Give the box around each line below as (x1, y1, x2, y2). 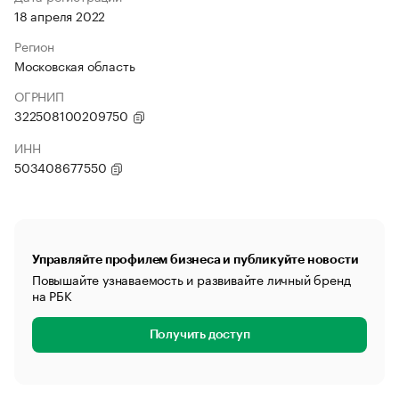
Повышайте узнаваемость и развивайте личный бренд (32, 269, 351, 289)
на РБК (32, 285, 72, 305)
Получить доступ (149, 329, 250, 341)
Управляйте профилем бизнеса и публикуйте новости (32, 253, 359, 265)
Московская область (14, 55, 135, 75)
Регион (14, 36, 54, 55)
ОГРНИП (14, 85, 64, 105)
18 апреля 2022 (14, 5, 106, 25)
